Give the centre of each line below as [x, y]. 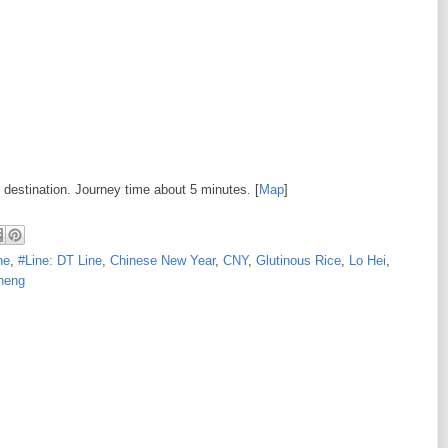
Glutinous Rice [298, 260]
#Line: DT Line [60, 260]
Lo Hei [367, 260]
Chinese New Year [162, 260]
